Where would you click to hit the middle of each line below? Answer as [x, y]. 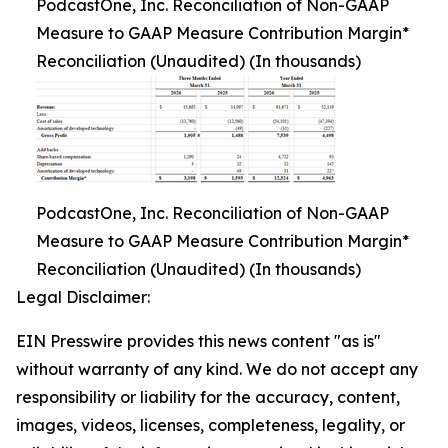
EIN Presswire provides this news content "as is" [198, 340]
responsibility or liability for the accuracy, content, [208, 396]
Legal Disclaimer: [83, 296]
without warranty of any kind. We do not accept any [217, 368]
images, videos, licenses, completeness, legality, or [210, 424]
